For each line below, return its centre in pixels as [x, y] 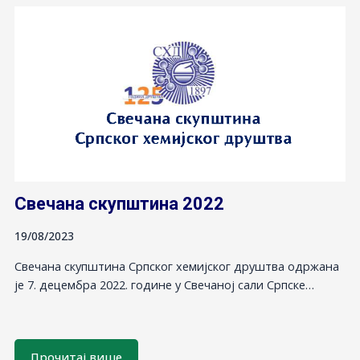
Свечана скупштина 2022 [119, 203]
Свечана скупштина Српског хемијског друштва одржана [176, 266]
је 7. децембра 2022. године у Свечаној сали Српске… [164, 284]
